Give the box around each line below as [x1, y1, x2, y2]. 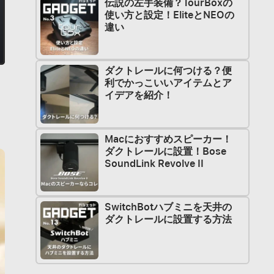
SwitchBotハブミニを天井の [104, 201, 232, 213]
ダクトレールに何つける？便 [104, 65, 232, 77]
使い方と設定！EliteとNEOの [104, 9, 234, 21]
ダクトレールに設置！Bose [104, 145, 226, 157]
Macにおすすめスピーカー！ [104, 133, 232, 145]
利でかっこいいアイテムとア [104, 77, 232, 89]
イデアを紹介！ [104, 89, 173, 102]
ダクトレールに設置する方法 [104, 213, 232, 225]
